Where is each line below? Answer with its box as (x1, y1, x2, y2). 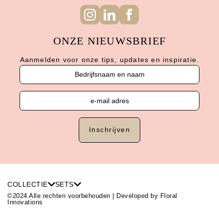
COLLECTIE (7, 180, 48, 188)
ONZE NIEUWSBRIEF (53, 35, 166, 47)
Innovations (7, 198, 43, 206)
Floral (160, 192, 177, 199)
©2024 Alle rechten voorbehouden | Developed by (7, 192, 160, 199)
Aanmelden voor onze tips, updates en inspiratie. (20, 56, 199, 64)
